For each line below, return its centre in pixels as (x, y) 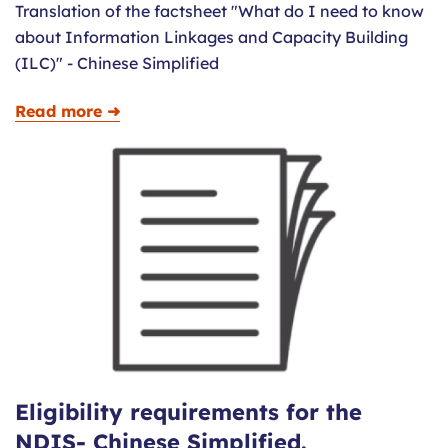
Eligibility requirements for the (188, 412)
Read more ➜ (67, 110)
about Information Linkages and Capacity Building (211, 37)
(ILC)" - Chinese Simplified (117, 63)
